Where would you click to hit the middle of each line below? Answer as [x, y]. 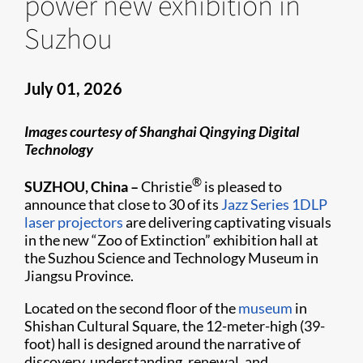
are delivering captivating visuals [227, 222]
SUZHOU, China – [81, 186]
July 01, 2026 [73, 88]
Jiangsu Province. [79, 275]
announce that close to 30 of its [123, 204]
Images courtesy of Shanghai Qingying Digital [162, 131]
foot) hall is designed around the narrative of [162, 344]
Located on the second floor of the [131, 308]
